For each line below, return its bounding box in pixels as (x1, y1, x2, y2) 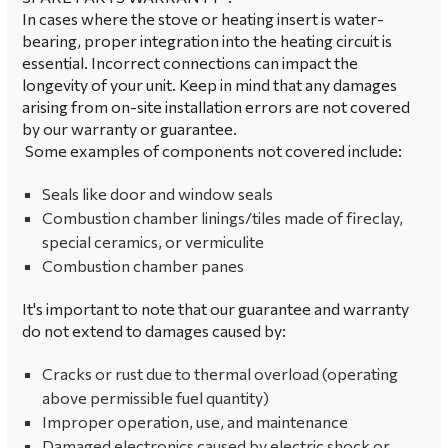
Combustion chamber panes (42, 256, 247, 275)
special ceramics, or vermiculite (42, 232, 267, 251)
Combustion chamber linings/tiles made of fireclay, (42, 208, 403, 227)
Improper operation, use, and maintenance (42, 412, 351, 431)
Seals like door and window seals (42, 184, 276, 203)
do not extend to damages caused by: (22, 321, 289, 340)
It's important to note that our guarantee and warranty (22, 299, 409, 318)
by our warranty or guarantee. (22, 119, 237, 138)
